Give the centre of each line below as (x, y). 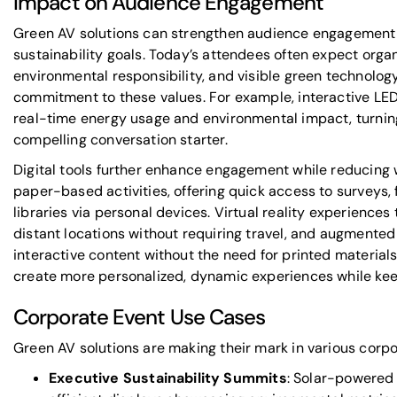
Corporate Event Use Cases (140, 317)
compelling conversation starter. (121, 140)
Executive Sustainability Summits (168, 378)
